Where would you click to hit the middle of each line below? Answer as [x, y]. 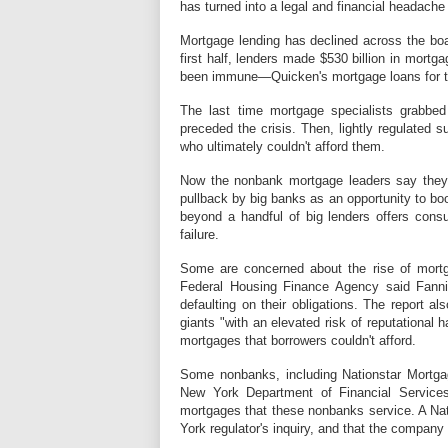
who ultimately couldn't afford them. [282, 146]
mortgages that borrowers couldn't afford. [298, 340]
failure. [199, 234]
